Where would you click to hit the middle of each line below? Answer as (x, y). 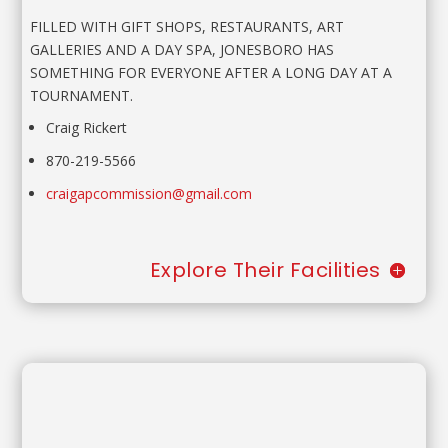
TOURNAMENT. (82, 95)
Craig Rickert (87, 128)
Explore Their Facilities (265, 270)
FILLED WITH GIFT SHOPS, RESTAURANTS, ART (187, 26)
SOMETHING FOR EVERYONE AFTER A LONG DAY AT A (211, 72)
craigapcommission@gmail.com (149, 194)
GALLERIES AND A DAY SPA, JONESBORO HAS (182, 49)
